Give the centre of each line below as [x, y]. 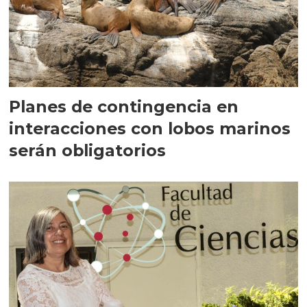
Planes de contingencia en [124, 106]
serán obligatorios [88, 150]
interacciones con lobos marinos [150, 128]
